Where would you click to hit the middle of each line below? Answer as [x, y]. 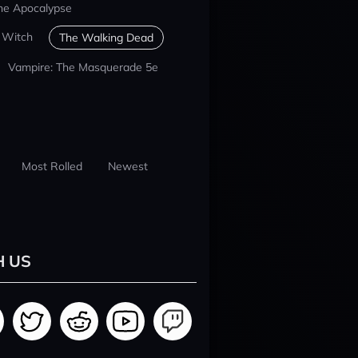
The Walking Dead [106, 38]
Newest [127, 166]
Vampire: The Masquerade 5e [83, 67]
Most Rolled [52, 166]
